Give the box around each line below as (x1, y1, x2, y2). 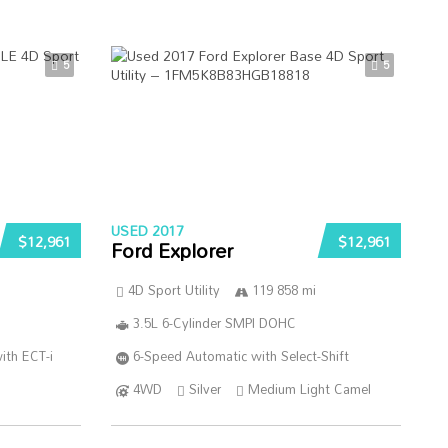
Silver (188, 376, 221, 402)
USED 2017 (110, 217, 184, 244)
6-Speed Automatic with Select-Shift (132, 343, 349, 369)
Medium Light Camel (247, 376, 371, 402)
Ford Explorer (110, 230, 233, 270)
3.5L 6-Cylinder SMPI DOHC (132, 310, 296, 336)
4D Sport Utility (127, 277, 220, 303)
